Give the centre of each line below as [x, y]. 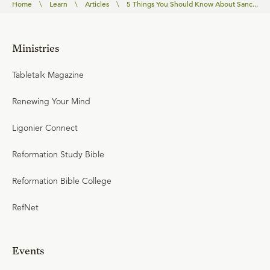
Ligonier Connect [45, 128]
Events [28, 250]
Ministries [36, 48]
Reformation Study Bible [58, 154]
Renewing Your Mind [51, 101]
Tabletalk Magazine [48, 75]
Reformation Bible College [62, 181]
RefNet [25, 207]
